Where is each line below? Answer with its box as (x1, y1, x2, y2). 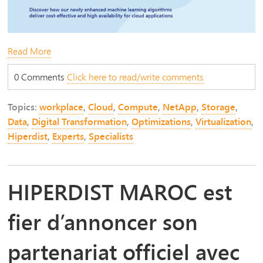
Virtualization (195, 114, 252, 129)
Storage (201, 99, 236, 114)
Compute (118, 99, 159, 114)
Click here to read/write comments (67, 70, 204, 84)
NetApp (163, 99, 197, 114)
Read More (8, 44, 52, 58)
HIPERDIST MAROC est (8, 176, 232, 208)
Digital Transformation (32, 114, 127, 129)
